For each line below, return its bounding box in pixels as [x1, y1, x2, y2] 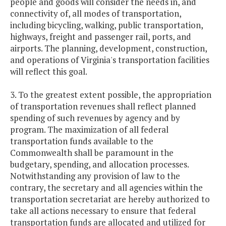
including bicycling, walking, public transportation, [10, 19, 203, 31]
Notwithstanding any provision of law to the [10, 170, 180, 182]
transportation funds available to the [10, 135, 153, 147]
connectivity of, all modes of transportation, [10, 8, 181, 20]
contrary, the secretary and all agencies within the [10, 182, 203, 194]
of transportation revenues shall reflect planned [10, 100, 196, 112]
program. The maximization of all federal [10, 124, 168, 136]
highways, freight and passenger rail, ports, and [10, 31, 191, 43]
